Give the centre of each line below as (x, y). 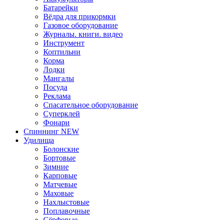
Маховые (58, 193)
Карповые (60, 176)
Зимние (56, 167)
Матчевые (60, 185)
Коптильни (62, 52)
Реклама (57, 96)
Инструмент (64, 43)
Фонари (56, 123)
